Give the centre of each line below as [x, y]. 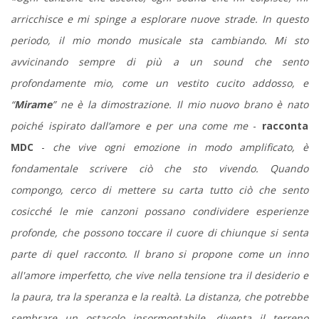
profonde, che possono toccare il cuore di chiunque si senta [159, 232]
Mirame [33, 104]
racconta [286, 125]
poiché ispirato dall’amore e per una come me [129, 125]
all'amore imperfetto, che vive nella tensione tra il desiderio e [159, 275]
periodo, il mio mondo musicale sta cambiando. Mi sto [159, 40]
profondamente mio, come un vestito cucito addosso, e [159, 83]
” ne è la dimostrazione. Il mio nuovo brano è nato [180, 104]
